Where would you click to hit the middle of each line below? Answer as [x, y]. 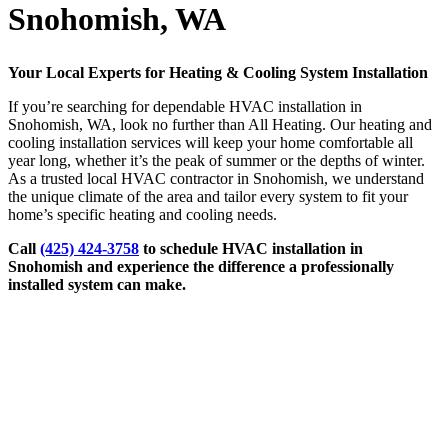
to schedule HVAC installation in [251, 249]
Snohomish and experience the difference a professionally [201, 267]
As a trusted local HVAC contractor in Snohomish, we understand [216, 179]
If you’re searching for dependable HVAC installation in [185, 107]
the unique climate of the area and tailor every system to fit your [208, 197]
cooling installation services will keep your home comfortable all [210, 143]
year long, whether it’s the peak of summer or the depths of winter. [216, 161]
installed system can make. [97, 285]
